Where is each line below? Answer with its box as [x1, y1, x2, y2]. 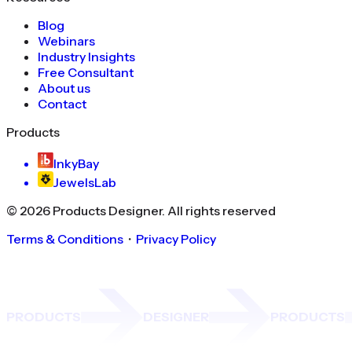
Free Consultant [38, 64, 134, 80]
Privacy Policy [136, 230, 216, 247]
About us [38, 79, 90, 96]
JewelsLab [53, 174, 116, 190]
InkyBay [53, 155, 99, 171]
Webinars [38, 32, 95, 49]
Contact [38, 95, 86, 112]
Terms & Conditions [6, 230, 123, 247]
